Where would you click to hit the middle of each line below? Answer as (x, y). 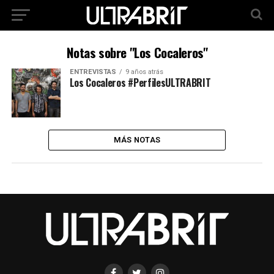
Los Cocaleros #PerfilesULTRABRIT (140, 83)
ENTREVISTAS (93, 72)
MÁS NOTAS (137, 140)
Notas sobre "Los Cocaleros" (137, 52)
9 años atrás (144, 72)
